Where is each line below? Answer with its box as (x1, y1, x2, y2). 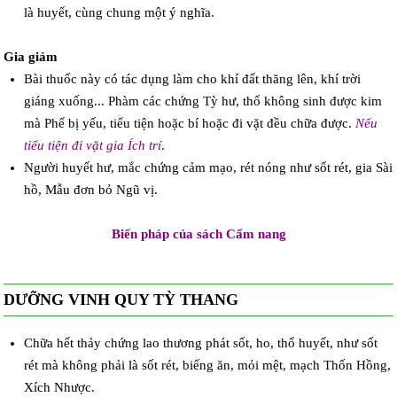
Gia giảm (4, 50, 58, 65)
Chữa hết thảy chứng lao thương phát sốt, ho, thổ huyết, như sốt (23, 335, 378, 350)
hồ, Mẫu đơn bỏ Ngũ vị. (23, 183, 158, 198)
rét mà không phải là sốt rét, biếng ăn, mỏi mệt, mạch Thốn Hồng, (23, 357, 391, 372)
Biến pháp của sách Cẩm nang (111, 227, 286, 242)
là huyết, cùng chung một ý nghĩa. (23, 5, 214, 20)
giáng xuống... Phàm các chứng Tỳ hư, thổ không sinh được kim (23, 94, 382, 109)
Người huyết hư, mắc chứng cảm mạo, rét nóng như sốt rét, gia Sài (23, 160, 393, 175)
